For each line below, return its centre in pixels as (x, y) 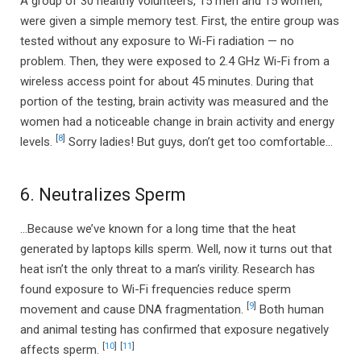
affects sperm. (61, 349)
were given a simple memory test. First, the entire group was (180, 21)
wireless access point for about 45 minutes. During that (167, 81)
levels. (38, 142)
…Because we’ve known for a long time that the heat (158, 228)
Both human (290, 309)
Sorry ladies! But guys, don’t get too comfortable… (199, 142)
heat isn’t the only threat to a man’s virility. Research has (168, 269)
